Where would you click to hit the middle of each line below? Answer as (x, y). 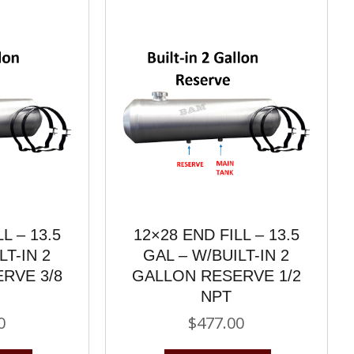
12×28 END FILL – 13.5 (216, 234)
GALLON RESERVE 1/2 (216, 275)
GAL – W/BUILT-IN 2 (217, 255)
